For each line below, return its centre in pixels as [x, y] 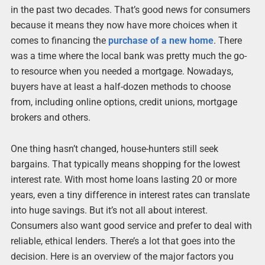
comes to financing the [59, 41]
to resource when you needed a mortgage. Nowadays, [122, 71]
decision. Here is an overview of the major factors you [122, 257]
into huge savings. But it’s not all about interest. [109, 211]
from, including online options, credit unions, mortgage [124, 102]
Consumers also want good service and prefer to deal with [131, 226]
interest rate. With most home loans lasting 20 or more [123, 180]
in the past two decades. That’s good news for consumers [130, 10]
